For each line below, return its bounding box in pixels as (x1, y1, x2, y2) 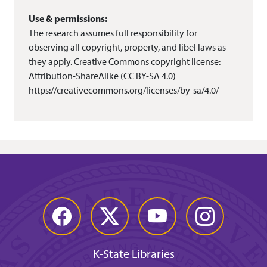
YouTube (144, 204, 179, 217)
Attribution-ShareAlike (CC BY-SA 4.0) (29, 70, 176, 82)
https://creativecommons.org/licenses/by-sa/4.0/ (29, 84, 219, 97)
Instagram (191, 204, 234, 217)
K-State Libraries (92, 246, 175, 262)
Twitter (96, 204, 126, 217)
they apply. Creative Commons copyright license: (29, 55, 221, 68)
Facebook (48, 204, 89, 217)
